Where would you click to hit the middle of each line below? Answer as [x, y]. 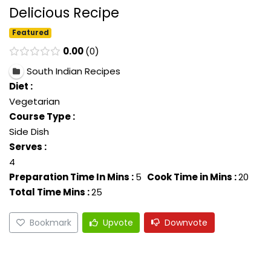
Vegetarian [34, 102]
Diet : [21, 87]
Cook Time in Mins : [192, 177]
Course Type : [42, 117]
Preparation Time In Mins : [71, 177]
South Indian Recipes [73, 71]
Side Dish [29, 132]
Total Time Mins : [49, 192]
